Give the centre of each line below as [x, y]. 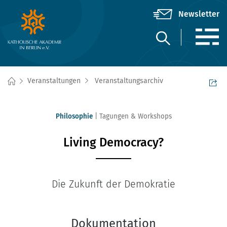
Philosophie [74, 116]
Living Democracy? [113, 142]
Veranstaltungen [54, 81]
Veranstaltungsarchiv [129, 81]
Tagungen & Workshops [135, 116]
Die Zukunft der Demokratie [113, 184]
